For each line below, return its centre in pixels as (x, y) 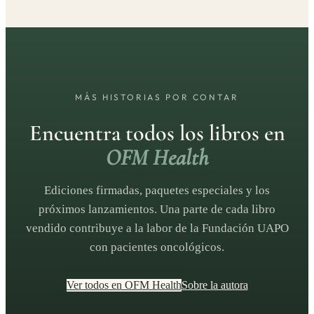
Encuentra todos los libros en (157, 133)
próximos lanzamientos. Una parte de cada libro (157, 210)
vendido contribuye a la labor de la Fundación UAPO (157, 228)
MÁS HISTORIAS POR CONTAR (157, 97)
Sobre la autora (214, 285)
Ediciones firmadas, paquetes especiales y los (157, 191)
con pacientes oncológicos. (157, 247)
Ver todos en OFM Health (124, 285)
